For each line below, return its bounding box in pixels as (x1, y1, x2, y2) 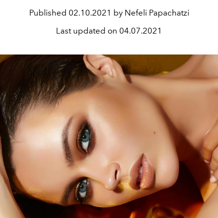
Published (29, 8, 69, 18)
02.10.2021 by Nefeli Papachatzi (68, 8, 189, 18)
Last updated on (56, 26, 119, 36)
